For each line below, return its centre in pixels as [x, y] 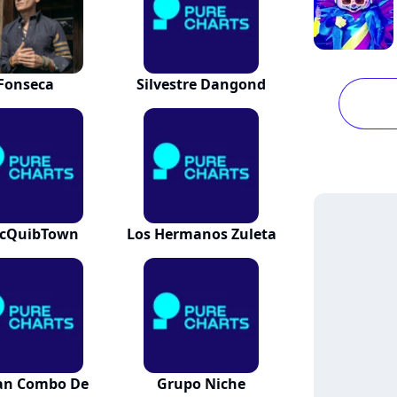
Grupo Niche [202, 384]
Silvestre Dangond [202, 84]
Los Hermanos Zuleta [201, 234]
